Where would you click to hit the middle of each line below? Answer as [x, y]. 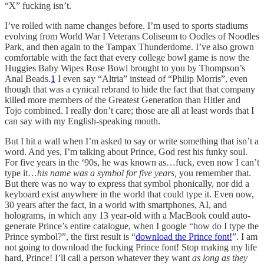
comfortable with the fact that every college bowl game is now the [127, 57]
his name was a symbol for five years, [108, 173]
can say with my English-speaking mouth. [82, 121]
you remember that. [215, 173]
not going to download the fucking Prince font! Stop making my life [131, 247]
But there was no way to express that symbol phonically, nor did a [127, 183]
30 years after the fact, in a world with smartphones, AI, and [116, 204]
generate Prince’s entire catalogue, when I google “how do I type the [132, 226]
